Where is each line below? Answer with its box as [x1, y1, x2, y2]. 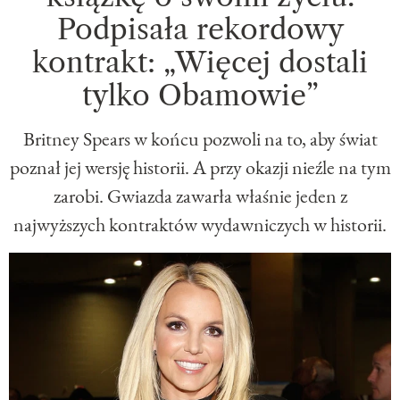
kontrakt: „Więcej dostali [32, 44, 368, 79]
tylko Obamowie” [81, 77, 319, 112]
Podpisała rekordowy [56, 11, 344, 46]
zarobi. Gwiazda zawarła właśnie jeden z [53, 182, 347, 209]
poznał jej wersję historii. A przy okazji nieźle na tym [9, 154, 391, 180]
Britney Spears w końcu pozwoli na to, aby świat [22, 125, 378, 152]
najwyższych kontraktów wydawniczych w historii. [13, 211, 387, 237]
